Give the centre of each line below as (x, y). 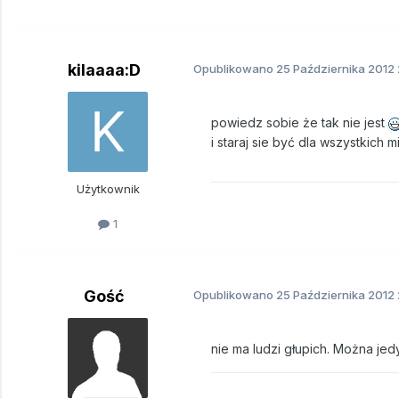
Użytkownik (108, 189)
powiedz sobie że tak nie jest (300, 123)
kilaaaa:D (104, 70)
